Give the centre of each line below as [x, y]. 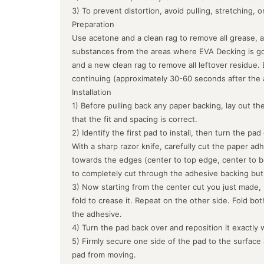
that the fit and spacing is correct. [135, 119]
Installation [92, 92]
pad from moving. [104, 254]
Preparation [93, 24]
